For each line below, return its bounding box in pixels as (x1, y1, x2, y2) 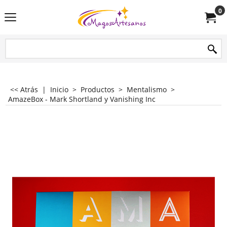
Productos (81, 85, 115, 94)
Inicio (50, 85, 68, 94)
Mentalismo (127, 85, 167, 94)
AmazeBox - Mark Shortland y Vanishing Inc (8, 94, 156, 104)
